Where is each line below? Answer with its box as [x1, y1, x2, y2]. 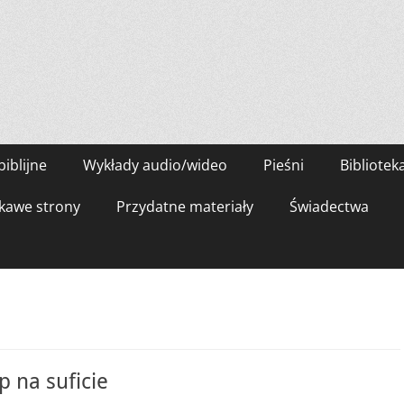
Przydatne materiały [116, 197, 253, 216]
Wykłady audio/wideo [83, 155, 227, 175]
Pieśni [263, 155, 304, 175]
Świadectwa [289, 197, 369, 216]
